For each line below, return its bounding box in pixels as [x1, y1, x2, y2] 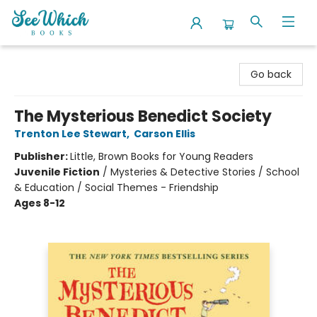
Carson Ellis [134, 127, 195, 141]
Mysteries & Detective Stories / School [110, 165, 299, 179]
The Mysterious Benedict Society [14, 105, 272, 127]
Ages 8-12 [14, 196, 65, 210]
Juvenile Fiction [14, 165, 100, 179]
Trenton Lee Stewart [14, 127, 127, 141]
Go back [250, 67, 292, 81]
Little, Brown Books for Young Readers [70, 149, 253, 163]
